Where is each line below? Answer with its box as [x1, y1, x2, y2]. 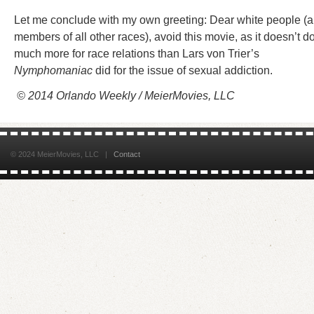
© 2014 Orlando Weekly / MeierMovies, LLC [14, 90, 235, 102]
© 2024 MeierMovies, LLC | [11, 150, 114, 158]
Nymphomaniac [14, 64, 93, 76]
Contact [114, 150, 140, 158]
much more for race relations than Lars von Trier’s [14, 48, 259, 60]
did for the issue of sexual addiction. [93, 64, 273, 76]
